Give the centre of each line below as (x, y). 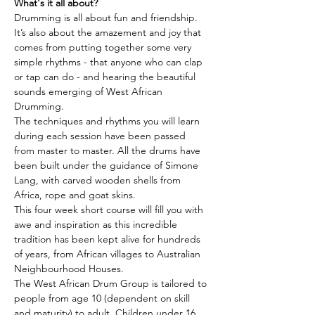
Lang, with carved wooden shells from (99, 180)
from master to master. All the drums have (109, 150)
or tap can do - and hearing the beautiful (106, 77)
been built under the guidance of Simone (108, 165)
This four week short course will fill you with (110, 210)
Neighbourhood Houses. (69, 269)
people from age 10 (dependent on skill (103, 298)
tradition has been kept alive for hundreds (109, 239)
